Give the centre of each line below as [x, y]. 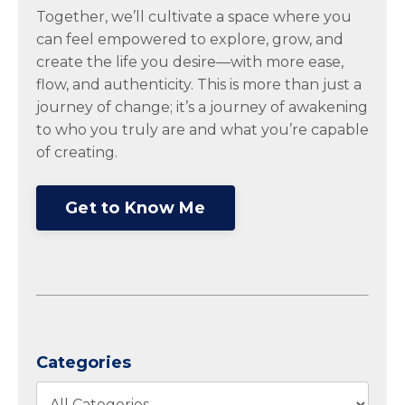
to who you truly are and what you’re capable [202, 130]
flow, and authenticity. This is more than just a [199, 85]
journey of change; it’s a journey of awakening [202, 108]
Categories [84, 363]
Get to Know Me [136, 207]
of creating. [77, 153]
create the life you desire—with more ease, [190, 62]
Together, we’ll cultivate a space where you [194, 17]
